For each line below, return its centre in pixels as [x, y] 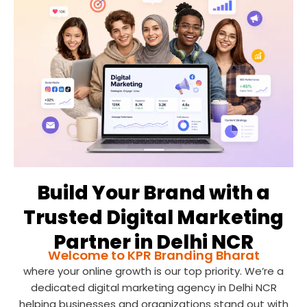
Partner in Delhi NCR [153, 242]
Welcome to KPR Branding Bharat [153, 255]
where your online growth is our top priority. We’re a [153, 271]
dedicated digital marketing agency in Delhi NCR [153, 287]
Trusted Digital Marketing [153, 217]
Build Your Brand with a [153, 193]
